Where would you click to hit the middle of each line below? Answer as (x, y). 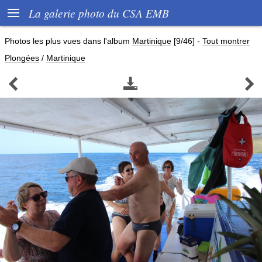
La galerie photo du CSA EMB (99, 13)
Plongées (22, 58)
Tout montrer (226, 41)
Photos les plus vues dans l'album (68, 41)
